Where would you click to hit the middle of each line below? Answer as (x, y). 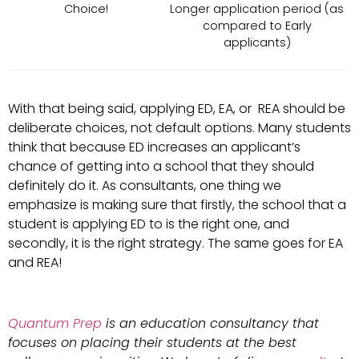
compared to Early (257, 25)
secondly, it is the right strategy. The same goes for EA (175, 243)
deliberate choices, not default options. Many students (179, 127)
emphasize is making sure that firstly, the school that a (177, 204)
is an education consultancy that (210, 324)
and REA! (38, 262)
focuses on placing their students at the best (152, 343)
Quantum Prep (55, 324)
